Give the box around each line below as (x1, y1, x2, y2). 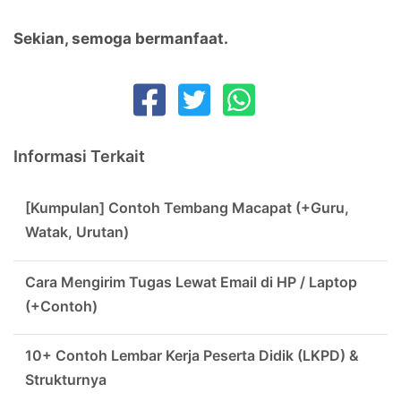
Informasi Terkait (13, 147, 145, 166)
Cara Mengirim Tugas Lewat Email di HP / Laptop (24, 272, 357, 291)
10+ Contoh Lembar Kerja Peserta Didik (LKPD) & (24, 346, 359, 365)
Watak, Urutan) (24, 223, 129, 242)
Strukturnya (24, 371, 107, 389)
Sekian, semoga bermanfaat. (13, 30, 228, 47)
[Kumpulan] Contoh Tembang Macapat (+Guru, (24, 199, 349, 218)
